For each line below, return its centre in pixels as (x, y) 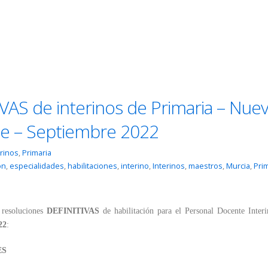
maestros (205, 166)
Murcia (238, 166)
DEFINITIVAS (73, 211)
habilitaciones (92, 166)
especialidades (36, 166)
